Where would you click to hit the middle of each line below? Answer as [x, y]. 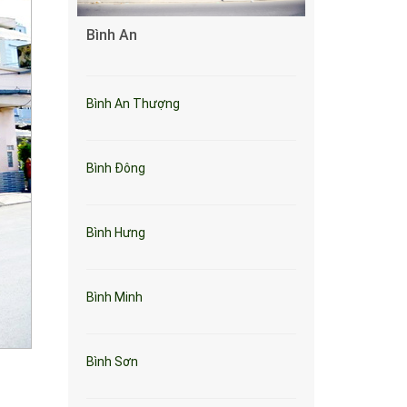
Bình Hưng [116, 233]
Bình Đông [116, 168]
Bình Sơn [112, 362]
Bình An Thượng [133, 104]
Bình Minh [114, 297]
